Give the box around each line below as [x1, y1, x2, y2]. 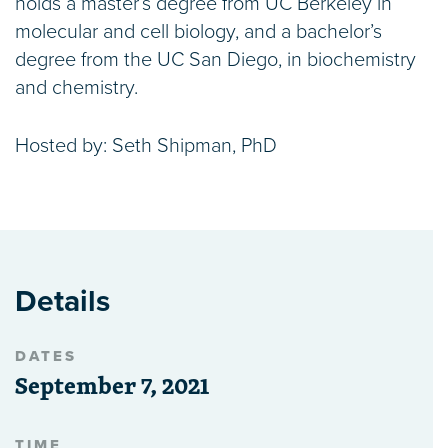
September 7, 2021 [15, 365, 209, 406]
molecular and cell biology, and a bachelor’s [15, 20, 382, 45]
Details [15, 283, 110, 321]
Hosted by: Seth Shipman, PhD [15, 134, 277, 159]
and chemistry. [15, 76, 138, 101]
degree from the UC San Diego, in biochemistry [15, 48, 416, 73]
